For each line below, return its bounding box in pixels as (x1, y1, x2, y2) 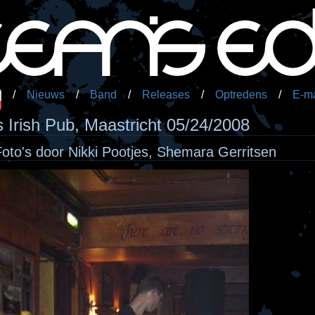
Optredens (215, 89, 267, 101)
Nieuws (27, 89, 65, 101)
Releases (142, 89, 190, 101)
